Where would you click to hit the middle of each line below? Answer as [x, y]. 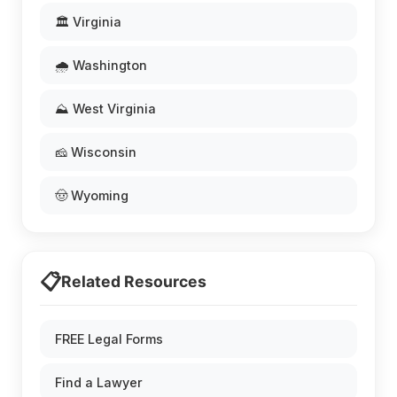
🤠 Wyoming [92, 195]
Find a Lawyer [99, 382]
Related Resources [134, 281]
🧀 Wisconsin [96, 152]
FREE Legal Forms [109, 339]
